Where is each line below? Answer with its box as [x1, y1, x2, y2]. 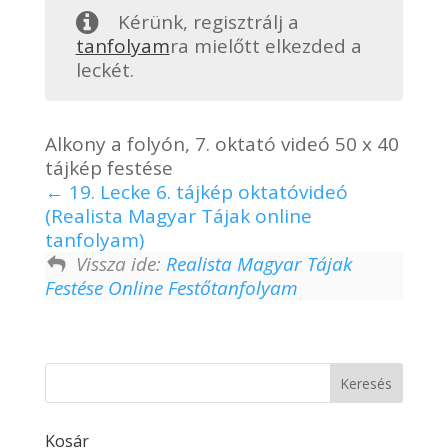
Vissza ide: [75, 250, 166, 277]
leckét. [75, 57, 134, 83]
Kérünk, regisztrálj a [118, 9, 300, 35]
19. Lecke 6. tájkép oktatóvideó [63, 178, 348, 205]
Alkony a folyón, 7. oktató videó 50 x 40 [44, 130, 399, 157]
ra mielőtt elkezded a [169, 33, 362, 59]
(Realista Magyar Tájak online [44, 202, 312, 229]
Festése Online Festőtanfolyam [44, 274, 298, 301]
